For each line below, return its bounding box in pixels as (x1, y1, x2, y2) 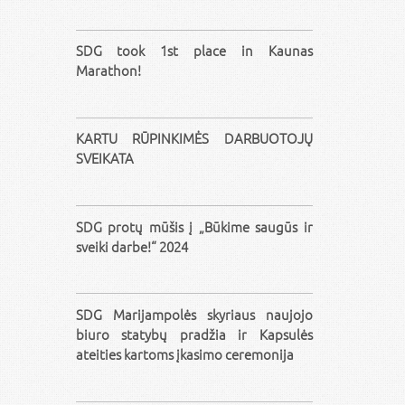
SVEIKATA (75, 148, 134, 168)
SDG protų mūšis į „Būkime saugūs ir (75, 216, 313, 236)
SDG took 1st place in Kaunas (75, 41, 313, 61)
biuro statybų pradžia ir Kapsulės (75, 324, 313, 344)
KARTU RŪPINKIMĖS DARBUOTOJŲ (75, 128, 313, 148)
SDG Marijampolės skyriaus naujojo (75, 304, 313, 324)
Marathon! (75, 61, 141, 80)
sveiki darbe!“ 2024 (75, 236, 188, 256)
